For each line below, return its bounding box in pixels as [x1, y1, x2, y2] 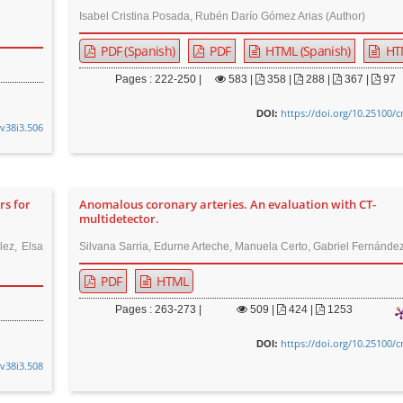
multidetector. [79, 211, 160, 227]
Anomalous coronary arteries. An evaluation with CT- [79, 197, 377, 212]
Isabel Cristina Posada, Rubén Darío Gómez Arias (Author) [79, 10, 366, 22]
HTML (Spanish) [262, 42, 351, 59]
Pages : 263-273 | [115, 303, 202, 316]
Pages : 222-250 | [115, 73, 202, 85]
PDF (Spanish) [97, 42, 175, 59]
